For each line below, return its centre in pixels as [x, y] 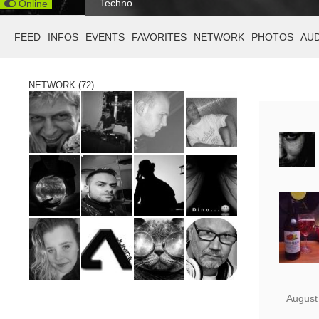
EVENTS [105, 37]
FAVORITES [159, 37]
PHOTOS [272, 37]
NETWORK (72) [61, 85]
